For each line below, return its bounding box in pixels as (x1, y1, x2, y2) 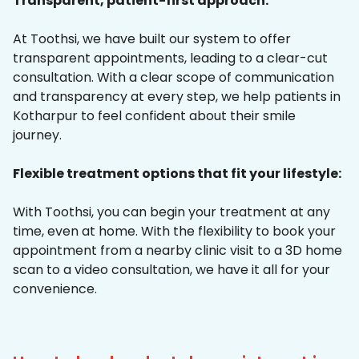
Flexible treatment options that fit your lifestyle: (13, 164, 341, 184)
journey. (13, 126, 62, 145)
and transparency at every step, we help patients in (13, 87, 341, 107)
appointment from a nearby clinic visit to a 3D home (13, 241, 342, 260)
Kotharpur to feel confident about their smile (13, 107, 296, 126)
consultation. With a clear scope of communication (13, 68, 334, 87)
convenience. (13, 280, 97, 299)
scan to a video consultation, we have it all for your (13, 260, 330, 280)
